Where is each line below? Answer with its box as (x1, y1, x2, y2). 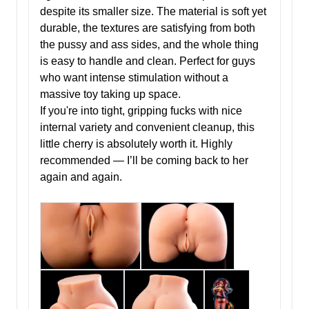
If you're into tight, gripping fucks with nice (40, 105, 242, 117)
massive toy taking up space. (40, 88, 181, 101)
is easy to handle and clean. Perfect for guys (40, 55, 255, 68)
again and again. (40, 171, 122, 183)
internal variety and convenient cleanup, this (40, 121, 255, 134)
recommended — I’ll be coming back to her (40, 154, 248, 167)
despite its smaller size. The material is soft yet (40, 6, 266, 18)
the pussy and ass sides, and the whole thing (40, 39, 259, 51)
